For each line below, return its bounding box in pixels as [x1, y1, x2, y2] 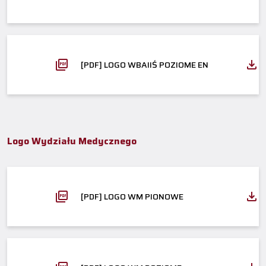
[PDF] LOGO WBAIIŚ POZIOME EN [81, 58, 208, 71]
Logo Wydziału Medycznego [7, 133, 137, 148]
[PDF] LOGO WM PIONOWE [81, 189, 183, 203]
